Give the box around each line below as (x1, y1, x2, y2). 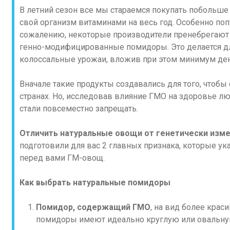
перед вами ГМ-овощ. (20, 153, 105, 163)
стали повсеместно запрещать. (20, 104, 138, 113)
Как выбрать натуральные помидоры (20, 178, 170, 187)
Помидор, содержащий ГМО (36, 202, 150, 212)
